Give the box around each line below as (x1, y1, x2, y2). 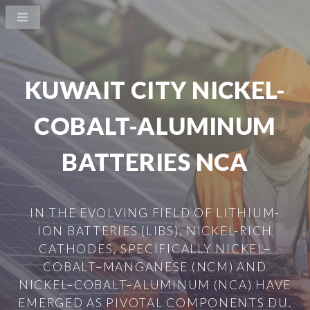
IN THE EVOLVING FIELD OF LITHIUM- (29, 205, 281, 220)
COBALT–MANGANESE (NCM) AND (43, 259, 267, 274)
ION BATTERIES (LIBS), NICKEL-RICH (37, 223, 273, 238)
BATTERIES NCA (62, 147, 248, 176)
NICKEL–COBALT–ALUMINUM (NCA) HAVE (18, 277, 292, 292)
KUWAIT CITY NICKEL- (24, 75, 286, 104)
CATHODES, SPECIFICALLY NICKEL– (39, 241, 271, 256)
